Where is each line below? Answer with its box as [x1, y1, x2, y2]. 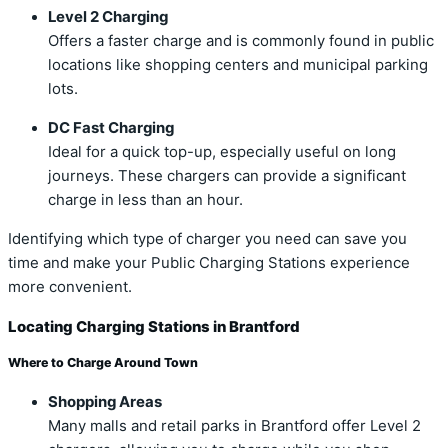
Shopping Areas [48, 392, 162, 411]
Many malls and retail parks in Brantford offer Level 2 [48, 416, 421, 435]
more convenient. [8, 278, 132, 297]
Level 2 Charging [48, 8, 168, 27]
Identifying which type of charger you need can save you [8, 230, 407, 249]
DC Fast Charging [48, 119, 174, 138]
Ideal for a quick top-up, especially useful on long [48, 143, 396, 162]
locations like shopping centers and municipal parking [48, 56, 428, 75]
